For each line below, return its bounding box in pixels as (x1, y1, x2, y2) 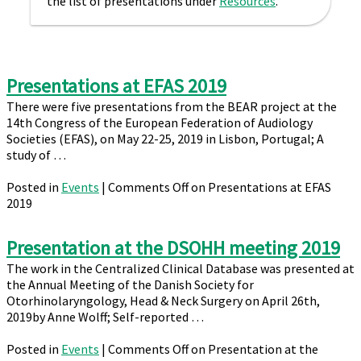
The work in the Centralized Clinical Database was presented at (6, 260, 355, 276)
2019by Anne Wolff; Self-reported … (6, 309, 204, 325)
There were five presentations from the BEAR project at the (6, 98, 337, 114)
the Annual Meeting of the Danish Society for (6, 276, 254, 293)
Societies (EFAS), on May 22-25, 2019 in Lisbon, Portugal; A (6, 131, 324, 147)
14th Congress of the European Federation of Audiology (6, 114, 313, 131)
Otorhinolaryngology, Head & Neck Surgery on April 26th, (6, 293, 320, 309)
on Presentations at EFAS (189, 179, 331, 195)
